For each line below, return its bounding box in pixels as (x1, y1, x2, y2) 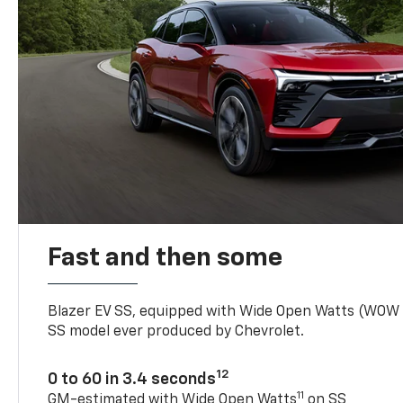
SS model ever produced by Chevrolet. (48, 324, 305, 339)
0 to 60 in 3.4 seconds (48, 371, 217, 388)
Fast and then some (48, 245, 283, 271)
